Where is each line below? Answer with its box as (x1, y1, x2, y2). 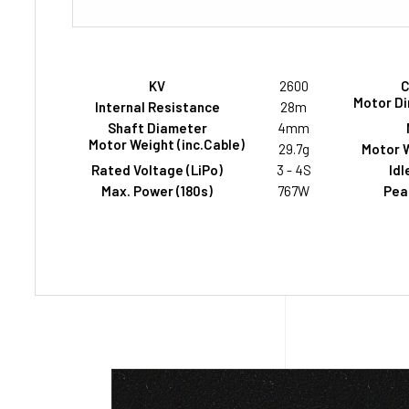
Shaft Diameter (107, 120, 207, 137)
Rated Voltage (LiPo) (91, 162, 223, 179)
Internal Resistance (94, 99, 220, 116)
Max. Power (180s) (101, 183, 213, 200)
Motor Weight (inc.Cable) (89, 136, 246, 153)
